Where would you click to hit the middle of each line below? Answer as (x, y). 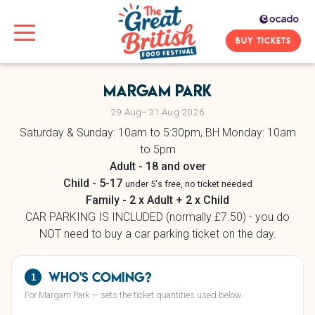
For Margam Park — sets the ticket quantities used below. (134, 295)
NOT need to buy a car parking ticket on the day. (157, 234)
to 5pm (157, 149)
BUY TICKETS (263, 40)
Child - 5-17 (94, 183)
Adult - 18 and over (157, 166)
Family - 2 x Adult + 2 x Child (157, 200)
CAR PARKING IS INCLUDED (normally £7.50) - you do (157, 217)
